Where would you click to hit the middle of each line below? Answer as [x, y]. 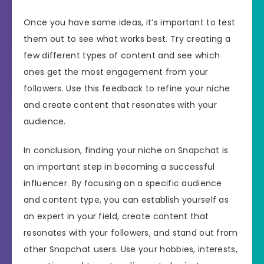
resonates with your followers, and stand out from [131, 233]
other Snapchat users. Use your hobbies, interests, [131, 250]
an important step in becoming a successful [119, 167]
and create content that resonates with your [120, 105]
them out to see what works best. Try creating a [127, 39]
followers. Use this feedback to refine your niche [127, 89]
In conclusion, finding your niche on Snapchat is [126, 151]
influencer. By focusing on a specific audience [123, 184]
